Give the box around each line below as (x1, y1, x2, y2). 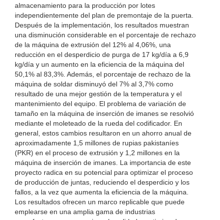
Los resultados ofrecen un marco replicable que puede (15, 198, 185, 206)
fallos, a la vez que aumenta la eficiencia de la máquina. (15, 188, 189, 196)
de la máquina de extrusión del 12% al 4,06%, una (15, 41, 171, 49)
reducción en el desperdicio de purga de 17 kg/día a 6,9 (15, 51, 189, 58)
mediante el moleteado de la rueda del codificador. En (15, 119, 182, 127)
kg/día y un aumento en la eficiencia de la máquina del (15, 60, 184, 68)
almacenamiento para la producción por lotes (15, 1, 155, 9)
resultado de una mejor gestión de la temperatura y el (15, 90, 182, 98)
